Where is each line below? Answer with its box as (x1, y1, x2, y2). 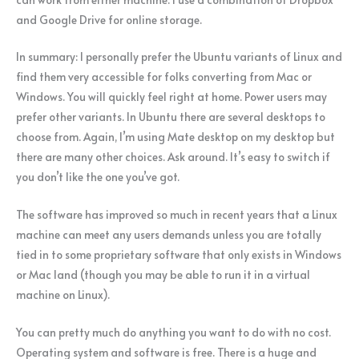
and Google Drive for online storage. (16, 11, 202, 27)
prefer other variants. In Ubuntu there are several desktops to (16, 109, 325, 125)
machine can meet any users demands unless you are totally (16, 227, 321, 243)
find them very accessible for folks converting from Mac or (16, 69, 312, 85)
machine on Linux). (16, 287, 110, 303)
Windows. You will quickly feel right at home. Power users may (16, 89, 327, 105)
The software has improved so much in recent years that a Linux (16, 207, 337, 223)
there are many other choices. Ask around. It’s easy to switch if (16, 149, 330, 165)
